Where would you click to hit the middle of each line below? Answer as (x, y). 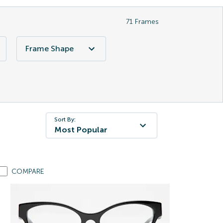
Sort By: (65, 119)
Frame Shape (49, 49)
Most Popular (81, 130)
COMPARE (28, 171)
